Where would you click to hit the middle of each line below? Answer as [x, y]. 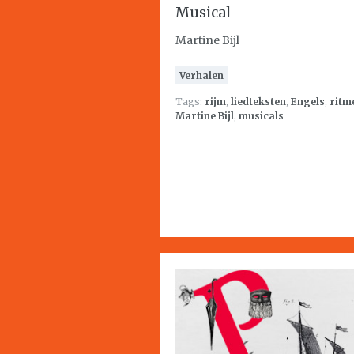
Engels [308, 102]
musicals [261, 116]
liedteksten [258, 102]
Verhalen [201, 75]
